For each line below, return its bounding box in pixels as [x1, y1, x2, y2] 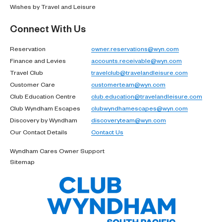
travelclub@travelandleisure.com [91, 68, 188, 76]
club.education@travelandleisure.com [91, 92, 202, 100]
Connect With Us [10, 22, 86, 34]
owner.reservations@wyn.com [91, 44, 179, 53]
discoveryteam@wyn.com [91, 115, 166, 124]
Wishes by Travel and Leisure [10, 2, 96, 10]
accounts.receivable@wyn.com [91, 56, 182, 64]
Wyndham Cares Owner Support [10, 146, 105, 155]
